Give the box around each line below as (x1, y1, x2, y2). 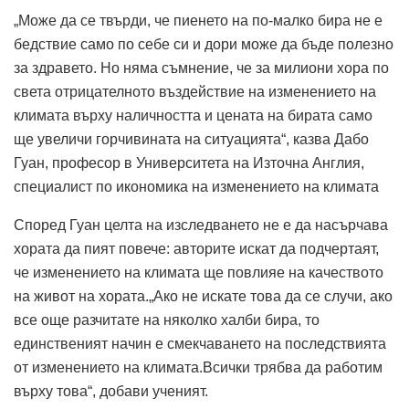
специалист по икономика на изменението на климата (14, 178, 379, 194)
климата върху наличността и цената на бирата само (14, 107, 372, 123)
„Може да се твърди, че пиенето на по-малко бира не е (14, 12, 383, 28)
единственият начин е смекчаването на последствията (14, 335, 386, 351)
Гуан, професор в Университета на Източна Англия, (14, 154, 364, 171)
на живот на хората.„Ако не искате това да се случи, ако (14, 288, 393, 304)
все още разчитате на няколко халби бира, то (14, 311, 320, 328)
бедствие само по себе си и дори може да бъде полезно (14, 36, 393, 52)
